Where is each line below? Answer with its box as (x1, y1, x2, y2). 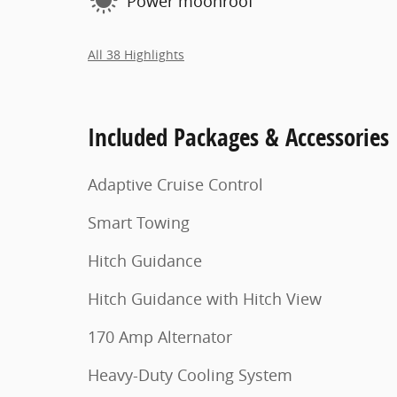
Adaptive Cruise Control (88, 174, 263, 195)
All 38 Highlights (88, 47, 184, 63)
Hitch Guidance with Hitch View (88, 288, 322, 309)
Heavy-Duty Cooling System (88, 364, 292, 385)
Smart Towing (88, 212, 190, 233)
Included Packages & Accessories (88, 121, 389, 153)
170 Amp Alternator (88, 326, 232, 347)
